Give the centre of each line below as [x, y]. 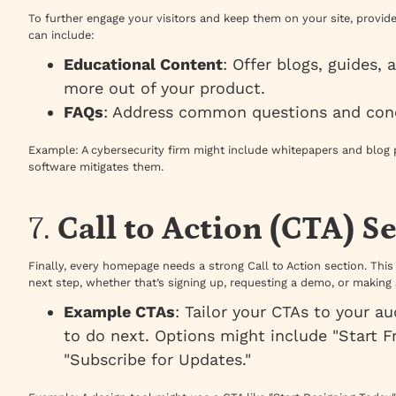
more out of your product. [164, 88]
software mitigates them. [96, 167]
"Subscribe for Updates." [157, 360]
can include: [61, 35]
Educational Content [143, 65]
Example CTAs [119, 312]
